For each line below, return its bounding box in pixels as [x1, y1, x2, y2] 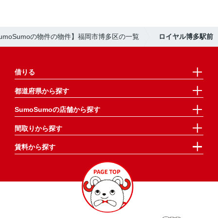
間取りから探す [14, 124, 62, 132]
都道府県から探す [14, 87, 69, 95]
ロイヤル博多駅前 [159, 32, 213, 40]
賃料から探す [14, 143, 55, 151]
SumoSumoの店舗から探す [14, 106, 100, 114]
